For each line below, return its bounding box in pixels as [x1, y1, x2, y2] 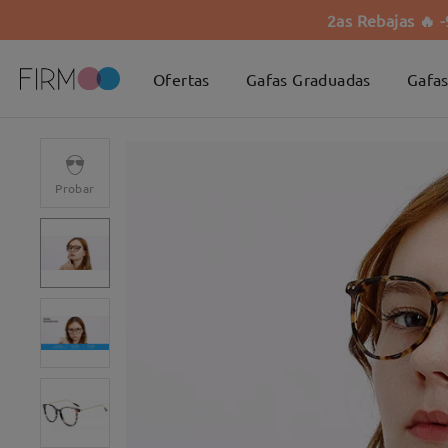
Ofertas [153, 68, 210, 89]
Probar [55, 180, 95, 196]
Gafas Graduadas [245, 68, 371, 89]
